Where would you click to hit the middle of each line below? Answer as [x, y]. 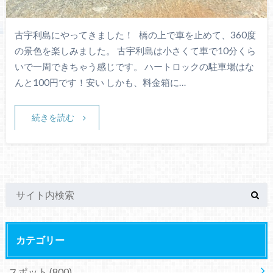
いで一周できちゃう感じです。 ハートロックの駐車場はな [134, 66]
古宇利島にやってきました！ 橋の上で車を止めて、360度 [135, 34]
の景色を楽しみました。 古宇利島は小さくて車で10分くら [135, 50]
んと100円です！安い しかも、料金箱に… [100, 82]
